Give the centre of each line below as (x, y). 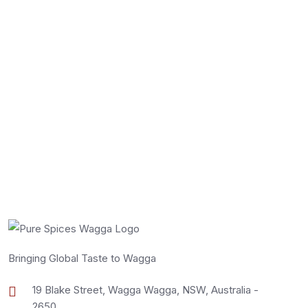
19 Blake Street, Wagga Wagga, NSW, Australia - (146, 289)
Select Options (121, 47)
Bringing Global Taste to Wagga (82, 258)
